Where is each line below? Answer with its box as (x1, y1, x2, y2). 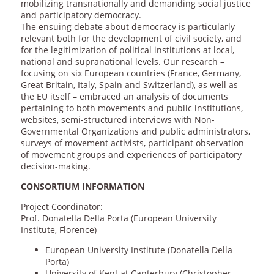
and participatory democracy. (20, 9, 141, 21)
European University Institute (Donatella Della (45, 244, 232, 256)
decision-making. (20, 160, 91, 172)
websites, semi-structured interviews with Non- (20, 114, 215, 126)
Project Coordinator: (20, 201, 103, 213)
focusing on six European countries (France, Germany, (20, 67, 241, 80)
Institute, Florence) (20, 224, 97, 236)
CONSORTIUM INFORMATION (20, 180, 144, 193)
